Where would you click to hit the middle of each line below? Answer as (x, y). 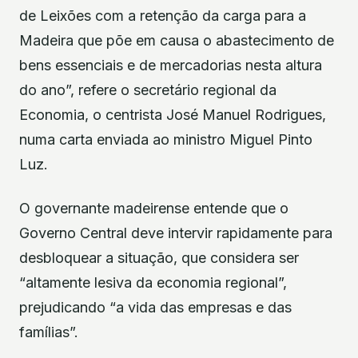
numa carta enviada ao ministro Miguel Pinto (166, 139)
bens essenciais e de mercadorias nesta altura (171, 65)
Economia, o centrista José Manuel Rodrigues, (173, 114)
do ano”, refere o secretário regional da (148, 89)
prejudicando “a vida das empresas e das (155, 307)
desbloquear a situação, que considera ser (159, 257)
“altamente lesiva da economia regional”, (153, 282)
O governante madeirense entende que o (154, 208)
